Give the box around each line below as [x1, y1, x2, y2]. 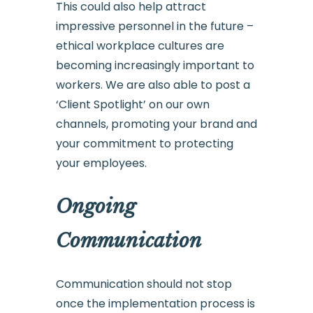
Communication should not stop [55, 275, 232, 292]
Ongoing [55, 194, 136, 219]
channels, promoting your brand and [55, 116, 257, 133]
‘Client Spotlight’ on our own [55, 96, 210, 113]
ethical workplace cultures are [55, 38, 224, 54]
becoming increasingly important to [55, 57, 254, 74]
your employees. [55, 155, 147, 172]
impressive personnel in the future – [55, 18, 254, 35]
